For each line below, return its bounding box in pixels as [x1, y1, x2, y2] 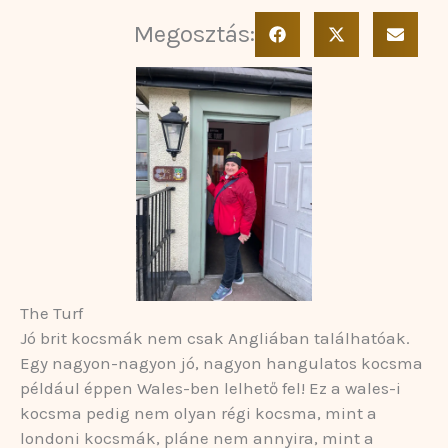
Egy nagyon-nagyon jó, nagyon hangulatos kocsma [20, 352, 423, 373]
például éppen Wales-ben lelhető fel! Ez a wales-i [20, 377, 401, 398]
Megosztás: [134, 20, 255, 48]
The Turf [20, 302, 83, 323]
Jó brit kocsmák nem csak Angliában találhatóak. [20, 327, 410, 348]
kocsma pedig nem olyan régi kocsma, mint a [20, 402, 377, 423]
